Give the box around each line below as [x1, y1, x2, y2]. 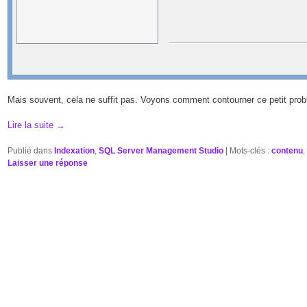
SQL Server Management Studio [99, 146, 224, 156]
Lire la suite [8, 119, 57, 130]
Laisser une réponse [8, 158, 88, 169]
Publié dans [8, 146, 53, 156]
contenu [271, 146, 304, 156]
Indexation [54, 146, 95, 156]
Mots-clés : [230, 146, 270, 156]
